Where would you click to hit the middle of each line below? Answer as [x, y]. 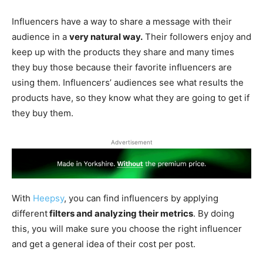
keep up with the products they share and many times [123, 52]
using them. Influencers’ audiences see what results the [128, 83]
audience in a [41, 37]
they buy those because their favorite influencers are [122, 68]
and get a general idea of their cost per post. [104, 244]
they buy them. [43, 113]
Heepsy [48, 198]
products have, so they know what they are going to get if [131, 98]
